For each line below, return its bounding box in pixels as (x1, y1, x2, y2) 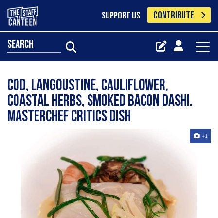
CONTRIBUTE (153, 11, 195, 21)
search (7, 39, 34, 51)
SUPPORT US (101, 11, 140, 21)
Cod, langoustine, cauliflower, (7, 78, 168, 94)
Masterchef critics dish (7, 109, 131, 125)
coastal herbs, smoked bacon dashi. (7, 94, 193, 109)
